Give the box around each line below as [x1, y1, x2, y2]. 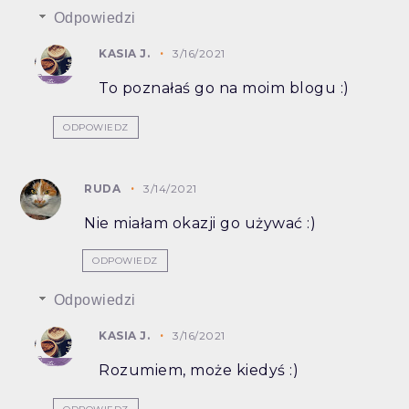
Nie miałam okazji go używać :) [84, 215, 317, 233]
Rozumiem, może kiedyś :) [99, 362, 299, 380]
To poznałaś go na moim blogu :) [99, 79, 350, 98]
